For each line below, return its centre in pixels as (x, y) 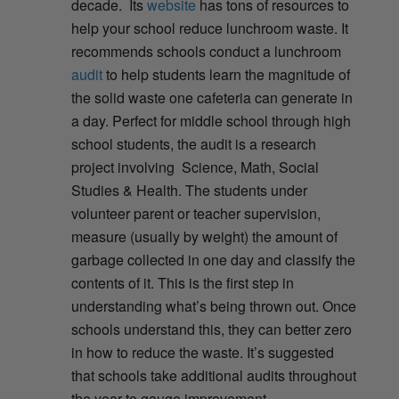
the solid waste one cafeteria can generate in (212, 98)
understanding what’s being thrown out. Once (213, 306)
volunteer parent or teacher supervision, (195, 214)
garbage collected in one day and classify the (213, 260)
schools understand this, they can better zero (211, 330)
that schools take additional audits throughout (213, 376)
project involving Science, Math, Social (195, 167)
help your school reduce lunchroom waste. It (209, 28)
